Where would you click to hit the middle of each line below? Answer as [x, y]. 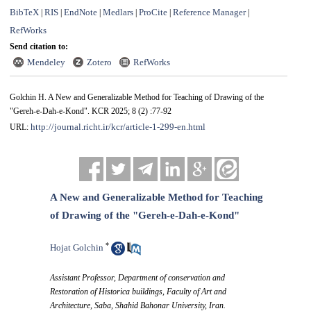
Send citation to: [39, 47]
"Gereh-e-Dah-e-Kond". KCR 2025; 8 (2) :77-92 [90, 111]
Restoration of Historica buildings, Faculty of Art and [138, 292]
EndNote [80, 12]
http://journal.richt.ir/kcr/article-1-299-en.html [118, 127]
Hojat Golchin [77, 248]
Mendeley [46, 62]
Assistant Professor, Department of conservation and [138, 278]
